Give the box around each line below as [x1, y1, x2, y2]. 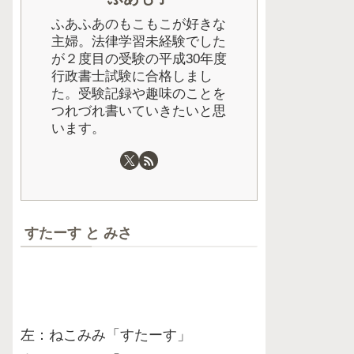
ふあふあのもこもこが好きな [51, 16, 226, 32]
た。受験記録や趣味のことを [51, 85, 226, 101]
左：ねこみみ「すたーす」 [21, 327, 191, 343]
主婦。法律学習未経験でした [51, 33, 226, 49]
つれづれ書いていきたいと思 [51, 103, 226, 119]
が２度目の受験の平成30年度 [51, 51, 227, 66]
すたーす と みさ [24, 225, 132, 241]
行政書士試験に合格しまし [51, 68, 213, 84]
